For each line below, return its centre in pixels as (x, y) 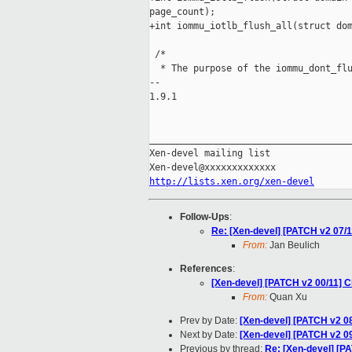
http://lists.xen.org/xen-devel (232, 182)
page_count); (182, 12)
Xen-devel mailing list (210, 154)
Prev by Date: (210, 321)
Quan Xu (287, 297)
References (206, 269)
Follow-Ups (205, 217)
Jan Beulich (293, 246)
